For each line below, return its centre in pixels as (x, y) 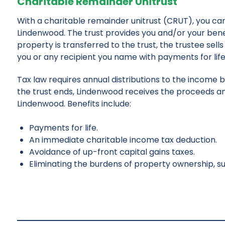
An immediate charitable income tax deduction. (123, 140)
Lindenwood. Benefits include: (74, 103)
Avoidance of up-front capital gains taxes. (112, 152)
